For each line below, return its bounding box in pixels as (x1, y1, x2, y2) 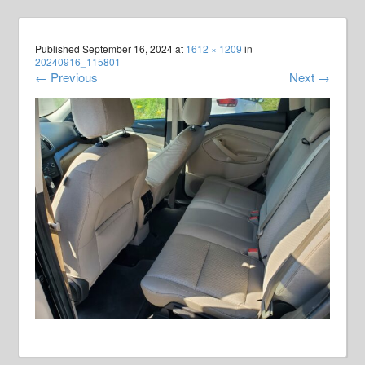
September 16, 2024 (82, 42, 174, 55)
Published (35, 42, 83, 55)
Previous (47, 68, 99, 86)
